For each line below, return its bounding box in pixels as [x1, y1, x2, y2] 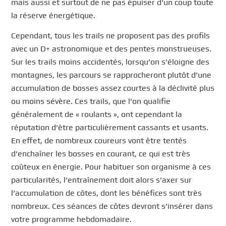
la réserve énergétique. [11, 11, 96, 21]
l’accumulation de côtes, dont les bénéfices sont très [11, 188, 202, 198]
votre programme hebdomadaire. [11, 214, 132, 224]
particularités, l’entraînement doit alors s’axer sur [11, 175, 192, 185]
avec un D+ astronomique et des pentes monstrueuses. [11, 43, 212, 53]
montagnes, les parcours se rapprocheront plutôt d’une [11, 70, 212, 80]
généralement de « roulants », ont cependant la [11, 109, 183, 119]
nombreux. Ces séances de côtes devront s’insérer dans [11, 201, 213, 211]
